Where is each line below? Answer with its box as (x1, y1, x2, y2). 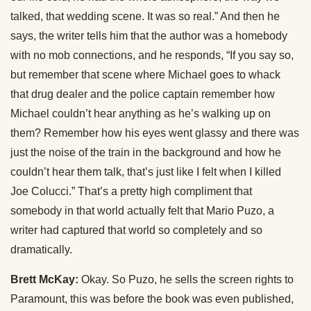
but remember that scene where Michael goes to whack (10, 69, 280, 81)
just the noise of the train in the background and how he (10, 146, 281, 158)
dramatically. (10, 244, 72, 255)
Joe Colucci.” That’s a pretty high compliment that (10, 185, 252, 197)
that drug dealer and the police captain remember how (10, 88, 275, 100)
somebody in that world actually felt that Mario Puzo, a (10, 205, 274, 217)
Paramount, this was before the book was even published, (10, 293, 294, 305)
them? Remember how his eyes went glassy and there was (10, 127, 299, 139)
